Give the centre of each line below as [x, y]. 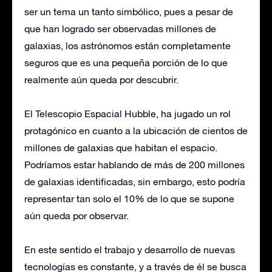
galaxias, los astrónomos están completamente [127, 45]
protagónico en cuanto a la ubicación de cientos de [136, 130]
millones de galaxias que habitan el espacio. [121, 147]
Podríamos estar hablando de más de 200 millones [134, 164]
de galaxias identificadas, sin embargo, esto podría [135, 181]
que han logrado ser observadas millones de [120, 28]
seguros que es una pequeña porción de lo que [126, 62]
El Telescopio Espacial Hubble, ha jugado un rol [127, 113]
